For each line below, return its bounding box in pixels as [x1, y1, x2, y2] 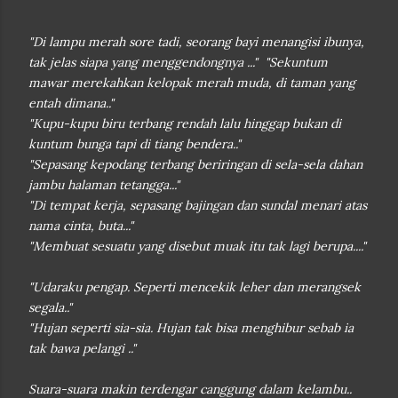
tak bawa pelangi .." [28, 340, 136, 356]
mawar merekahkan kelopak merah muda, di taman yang [28, 75, 355, 91]
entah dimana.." [28, 95, 114, 111]
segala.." [28, 299, 72, 315]
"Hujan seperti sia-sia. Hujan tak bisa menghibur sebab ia [28, 320, 354, 336]
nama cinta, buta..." [28, 218, 133, 234]
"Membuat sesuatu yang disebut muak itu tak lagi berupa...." [28, 238, 370, 254]
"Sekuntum [265, 54, 328, 70]
